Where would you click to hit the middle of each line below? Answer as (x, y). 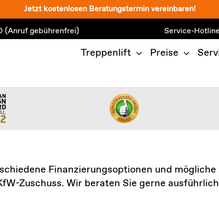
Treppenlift (106, 53)
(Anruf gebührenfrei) (42, 31)
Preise (164, 53)
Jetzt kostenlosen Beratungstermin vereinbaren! (109, 9)
